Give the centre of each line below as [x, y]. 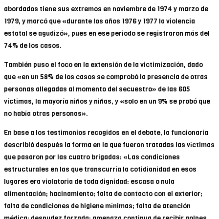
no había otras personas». [46, 113]
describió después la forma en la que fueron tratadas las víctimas [109, 145]
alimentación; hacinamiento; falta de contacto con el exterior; [103, 194]
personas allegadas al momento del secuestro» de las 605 [97, 89]
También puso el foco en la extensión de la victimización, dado [103, 65]
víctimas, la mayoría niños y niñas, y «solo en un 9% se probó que [107, 101]
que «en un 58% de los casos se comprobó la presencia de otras [106, 77]
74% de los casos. [33, 45]
